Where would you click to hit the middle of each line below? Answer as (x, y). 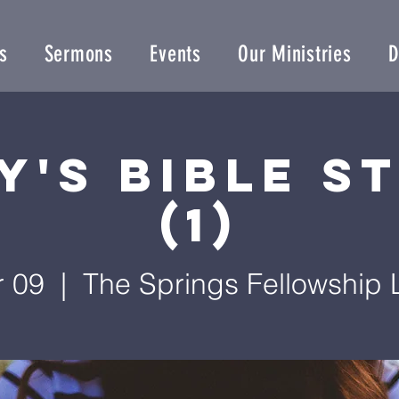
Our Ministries (295, 54)
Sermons (78, 54)
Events (175, 54)
